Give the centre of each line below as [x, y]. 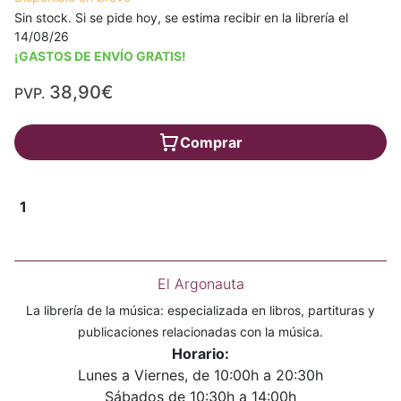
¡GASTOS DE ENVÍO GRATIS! [100, 56]
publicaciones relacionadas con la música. [200, 332]
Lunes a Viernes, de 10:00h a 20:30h [200, 375]
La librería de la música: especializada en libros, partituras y [200, 311]
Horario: [200, 354]
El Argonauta [200, 284]
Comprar [211, 143]
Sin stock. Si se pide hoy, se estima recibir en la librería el [181, 18]
